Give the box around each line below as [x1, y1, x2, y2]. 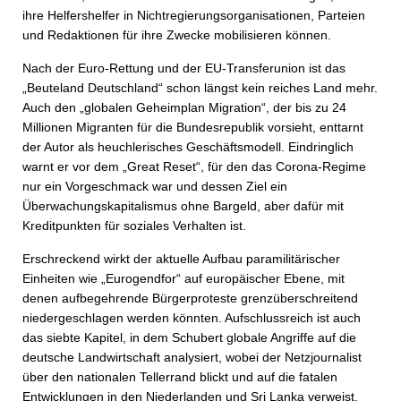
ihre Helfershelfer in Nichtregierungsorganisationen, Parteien [22, 8, 365, 22]
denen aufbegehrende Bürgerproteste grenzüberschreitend [22, 291, 358, 305]
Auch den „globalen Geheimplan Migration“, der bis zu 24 [22, 100, 346, 115]
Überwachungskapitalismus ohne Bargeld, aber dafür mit [22, 199, 344, 213]
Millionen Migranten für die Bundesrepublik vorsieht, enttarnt [22, 120, 363, 134]
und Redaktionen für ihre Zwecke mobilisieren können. [22, 28, 331, 42]
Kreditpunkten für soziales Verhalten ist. [22, 218, 246, 233]
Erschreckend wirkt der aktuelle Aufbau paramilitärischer [22, 252, 340, 266]
